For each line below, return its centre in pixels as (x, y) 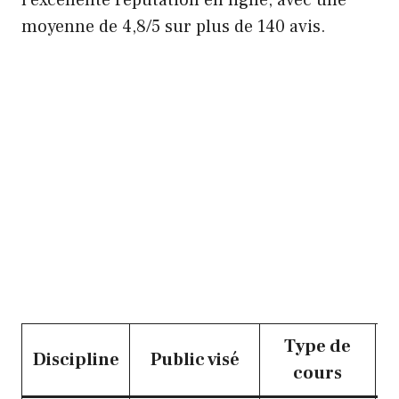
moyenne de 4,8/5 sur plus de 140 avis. (174, 26)
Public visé (195, 359)
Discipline (76, 359)
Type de (318, 346)
